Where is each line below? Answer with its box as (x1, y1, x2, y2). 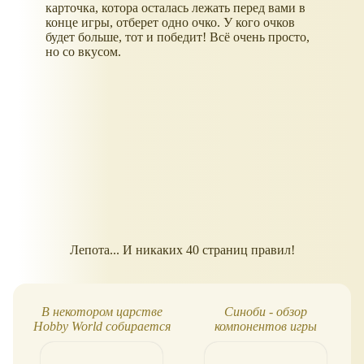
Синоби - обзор (224, 304, 307, 318)
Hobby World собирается (32, 318, 171, 333)
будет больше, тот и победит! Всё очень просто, (45, 30, 310, 45)
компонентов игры (214, 318, 317, 333)
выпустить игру (56, 333, 147, 348)
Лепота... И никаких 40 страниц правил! (69, 243, 295, 258)
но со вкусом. (45, 45, 121, 59)
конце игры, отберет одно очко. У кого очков (45, 15, 295, 30)
